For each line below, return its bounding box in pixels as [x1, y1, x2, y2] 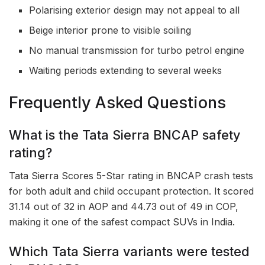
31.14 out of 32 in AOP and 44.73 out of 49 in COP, [9, 200, 238, 212]
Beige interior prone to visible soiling [29, 24, 192, 36]
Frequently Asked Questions [9, 92, 226, 112]
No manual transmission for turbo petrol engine [29, 44, 245, 56]
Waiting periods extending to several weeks [29, 64, 222, 76]
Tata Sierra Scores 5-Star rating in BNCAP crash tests [9, 169, 253, 182]
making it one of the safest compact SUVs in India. [9, 215, 235, 228]
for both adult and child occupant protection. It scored [9, 185, 254, 197]
